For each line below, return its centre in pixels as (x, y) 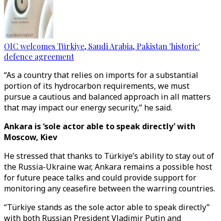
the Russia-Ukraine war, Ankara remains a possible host (108, 167)
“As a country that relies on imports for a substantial (101, 75)
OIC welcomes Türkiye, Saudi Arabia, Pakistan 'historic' (102, 46)
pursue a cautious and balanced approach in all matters (107, 97)
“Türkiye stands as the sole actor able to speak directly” (107, 207)
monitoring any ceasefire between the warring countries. (110, 188)
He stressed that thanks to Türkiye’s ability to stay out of (109, 156)
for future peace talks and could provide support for (100, 178)
